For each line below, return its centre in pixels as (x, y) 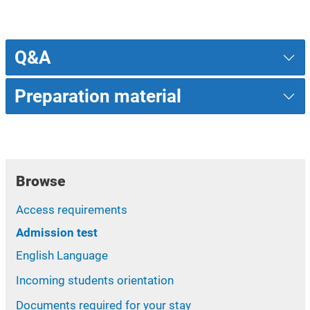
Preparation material (98, 97)
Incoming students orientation (94, 280)
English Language (62, 255)
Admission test (56, 232)
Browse (40, 181)
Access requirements (71, 209)
